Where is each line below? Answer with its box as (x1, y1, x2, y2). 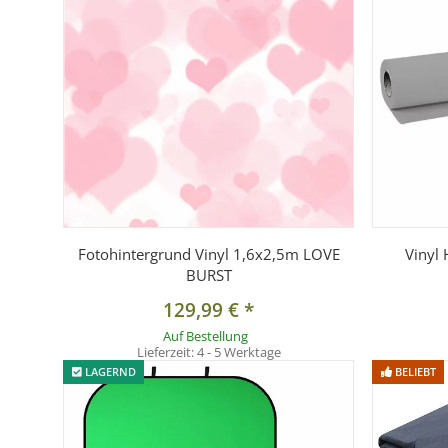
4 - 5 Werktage (196, 343, 281, 362)
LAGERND (81, 364, 136, 379)
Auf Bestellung (162, 327, 248, 346)
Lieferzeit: (136, 343, 197, 362)
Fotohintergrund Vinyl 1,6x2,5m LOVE (77, 244, 340, 265)
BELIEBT (391, 364, 436, 379)
